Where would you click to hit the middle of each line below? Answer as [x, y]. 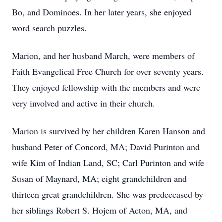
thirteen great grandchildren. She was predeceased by [108, 194]
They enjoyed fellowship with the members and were [106, 87]
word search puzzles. [49, 28]
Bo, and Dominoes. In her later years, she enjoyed [102, 12]
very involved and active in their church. [83, 103]
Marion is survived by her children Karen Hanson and [109, 131]
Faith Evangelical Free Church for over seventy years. [108, 71]
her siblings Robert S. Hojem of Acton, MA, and [100, 210]
